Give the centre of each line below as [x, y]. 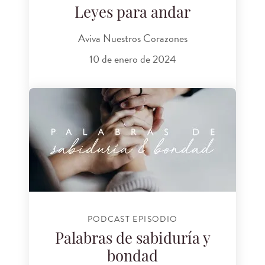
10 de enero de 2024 [132, 59]
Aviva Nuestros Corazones [132, 38]
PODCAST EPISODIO [132, 219]
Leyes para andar [132, 14]
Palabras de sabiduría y [132, 240]
